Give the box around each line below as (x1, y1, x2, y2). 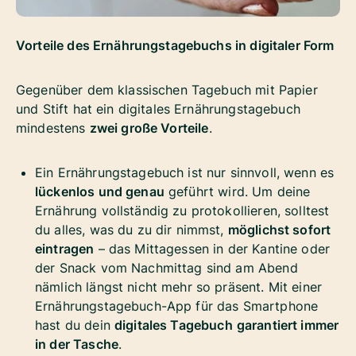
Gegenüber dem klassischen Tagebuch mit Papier (16, 81, 318, 98)
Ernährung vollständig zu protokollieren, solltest (35, 202, 330, 219)
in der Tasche (35, 335, 118, 352)
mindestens (16, 119, 90, 136)
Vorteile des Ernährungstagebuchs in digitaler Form (16, 37, 335, 53)
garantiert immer (236, 316, 339, 333)
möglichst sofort (227, 221, 331, 238)
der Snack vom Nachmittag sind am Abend (35, 259, 298, 276)
